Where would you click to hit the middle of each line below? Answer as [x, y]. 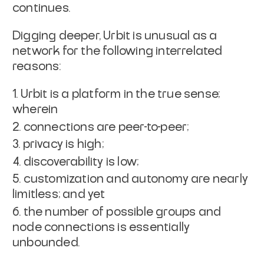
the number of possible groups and [122, 212]
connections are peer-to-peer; [106, 127]
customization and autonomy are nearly [136, 179]
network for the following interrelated [118, 52]
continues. [41, 9]
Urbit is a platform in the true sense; [120, 95]
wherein [35, 110]
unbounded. [46, 242]
